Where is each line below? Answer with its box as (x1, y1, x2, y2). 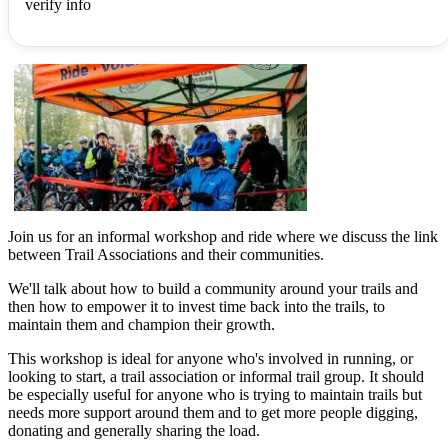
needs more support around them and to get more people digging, (8, 403, 418, 421)
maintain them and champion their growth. (8, 315, 275, 333)
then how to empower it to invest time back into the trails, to (8, 297, 385, 315)
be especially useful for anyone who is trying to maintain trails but (8, 385, 422, 403)
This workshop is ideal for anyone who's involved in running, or (8, 349, 413, 367)
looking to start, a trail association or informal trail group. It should (8, 367, 424, 385)
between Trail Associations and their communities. (8, 245, 324, 263)
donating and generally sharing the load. (8, 421, 260, 439)
